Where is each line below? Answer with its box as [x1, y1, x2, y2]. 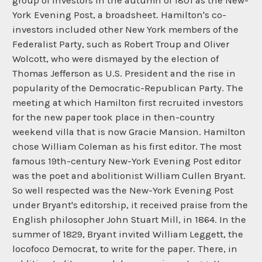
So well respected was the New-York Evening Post [12, 185, 233, 196]
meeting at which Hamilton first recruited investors [12, 97, 243, 109]
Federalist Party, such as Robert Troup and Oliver [12, 39, 229, 50]
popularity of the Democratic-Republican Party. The [12, 82, 243, 94]
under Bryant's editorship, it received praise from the [12, 199, 248, 211]
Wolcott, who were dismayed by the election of [12, 53, 219, 65]
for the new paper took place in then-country [12, 112, 215, 123]
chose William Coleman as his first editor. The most [12, 141, 242, 153]
